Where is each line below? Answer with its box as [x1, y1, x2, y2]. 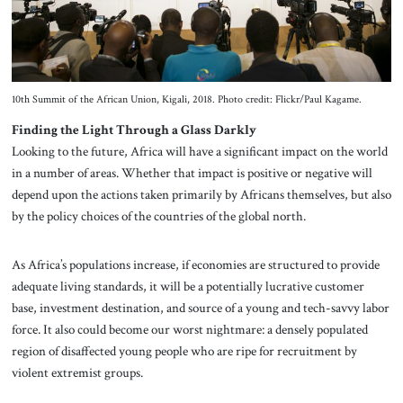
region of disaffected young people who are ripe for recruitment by [11, 342, 357, 361]
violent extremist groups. [11, 363, 143, 382]
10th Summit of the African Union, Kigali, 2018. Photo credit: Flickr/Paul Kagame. [11, 92, 362, 106]
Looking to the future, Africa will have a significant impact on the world [11, 142, 388, 161]
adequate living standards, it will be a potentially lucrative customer [11, 277, 364, 296]
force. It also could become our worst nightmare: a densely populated [11, 320, 368, 339]
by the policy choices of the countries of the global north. [11, 207, 306, 226]
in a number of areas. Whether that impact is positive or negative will [11, 164, 372, 183]
